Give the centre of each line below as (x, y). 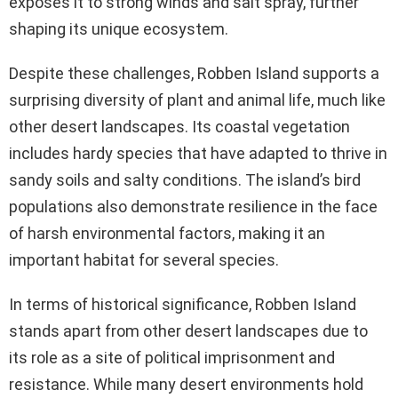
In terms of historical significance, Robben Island (183, 305)
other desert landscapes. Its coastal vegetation (179, 127)
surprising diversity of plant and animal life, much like (197, 100)
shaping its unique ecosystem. (119, 29)
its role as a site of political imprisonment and (172, 358)
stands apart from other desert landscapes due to (188, 331)
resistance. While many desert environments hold (186, 385)
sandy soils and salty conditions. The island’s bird (185, 180)
